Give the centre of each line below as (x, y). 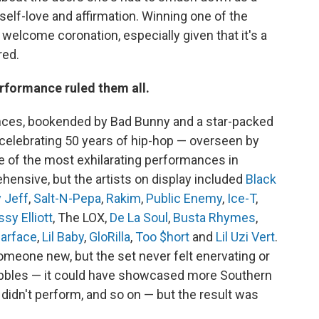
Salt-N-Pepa (67, 198)
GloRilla (110, 236)
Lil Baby (63, 236)
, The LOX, (81, 217)
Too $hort (162, 236)
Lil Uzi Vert (245, 236)
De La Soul (139, 217)
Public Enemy (184, 198)
